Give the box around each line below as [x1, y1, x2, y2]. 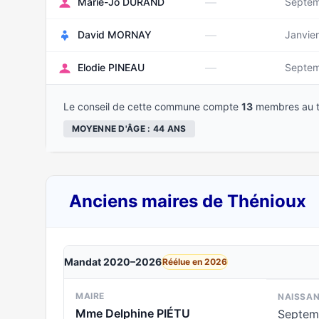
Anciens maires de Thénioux [69, 191, 306, 211]
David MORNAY [78, 28, 152, 41]
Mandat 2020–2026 [64, 256, 162, 268]
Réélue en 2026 [162, 256, 227, 267]
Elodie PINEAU [78, 61, 145, 73]
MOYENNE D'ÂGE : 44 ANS [72, 123, 187, 134]
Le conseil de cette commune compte [63, 100, 241, 113]
